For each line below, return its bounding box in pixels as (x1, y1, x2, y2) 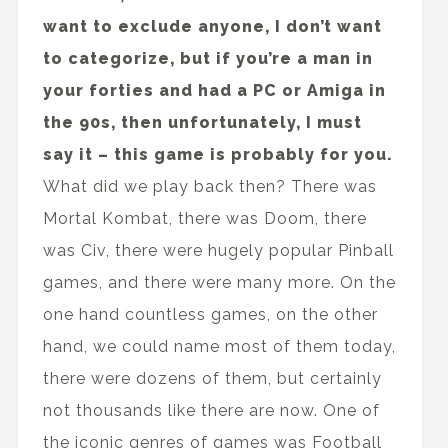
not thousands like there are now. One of (42, 401, 380, 421)
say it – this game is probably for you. (42, 145, 393, 165)
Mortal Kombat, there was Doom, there (42, 209, 367, 229)
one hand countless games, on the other (42, 305, 378, 325)
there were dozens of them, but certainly (42, 369, 382, 389)
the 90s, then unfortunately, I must (42, 113, 362, 133)
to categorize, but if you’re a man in (42, 49, 373, 69)
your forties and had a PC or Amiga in (42, 81, 386, 101)
